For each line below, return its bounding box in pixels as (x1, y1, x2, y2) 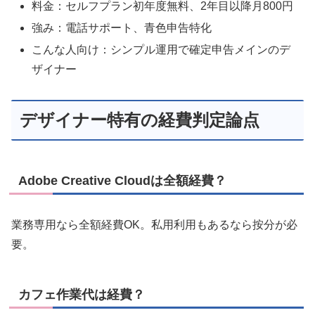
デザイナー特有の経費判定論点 (20, 110, 259, 129)
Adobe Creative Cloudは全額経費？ (18, 173, 226, 188)
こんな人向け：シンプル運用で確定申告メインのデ (32, 43, 291, 56)
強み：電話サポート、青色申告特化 (32, 21, 212, 34)
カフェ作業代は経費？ (18, 287, 145, 302)
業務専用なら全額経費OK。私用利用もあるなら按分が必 (11, 218, 297, 231)
